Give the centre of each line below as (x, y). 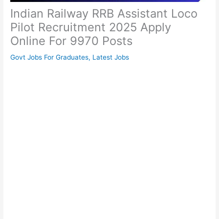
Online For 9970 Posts (72, 41)
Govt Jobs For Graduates (50, 57)
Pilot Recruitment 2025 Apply (91, 27)
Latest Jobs (111, 57)
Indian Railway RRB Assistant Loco (104, 13)
